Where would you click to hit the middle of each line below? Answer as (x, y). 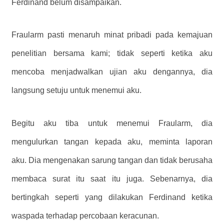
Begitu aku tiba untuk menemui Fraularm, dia (112, 123)
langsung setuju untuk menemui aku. (76, 90)
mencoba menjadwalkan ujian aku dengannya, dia (112, 72)
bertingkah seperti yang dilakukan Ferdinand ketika (112, 197)
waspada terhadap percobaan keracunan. (85, 216)
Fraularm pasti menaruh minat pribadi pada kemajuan (112, 35)
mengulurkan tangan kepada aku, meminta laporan (112, 142)
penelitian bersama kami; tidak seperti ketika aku (112, 53)
